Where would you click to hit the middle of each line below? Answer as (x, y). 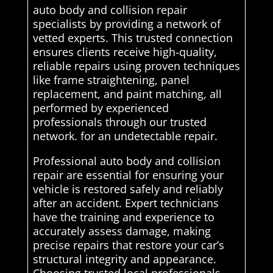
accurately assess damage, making (122, 231)
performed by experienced (101, 108)
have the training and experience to (123, 217)
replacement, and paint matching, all (127, 94)
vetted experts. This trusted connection (133, 38)
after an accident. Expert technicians (126, 203)
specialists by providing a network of (126, 24)
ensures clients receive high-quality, (125, 52)
